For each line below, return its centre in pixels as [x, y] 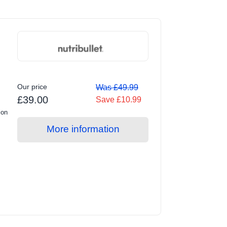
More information [83, 129]
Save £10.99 [118, 99]
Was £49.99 [117, 87]
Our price [32, 86]
